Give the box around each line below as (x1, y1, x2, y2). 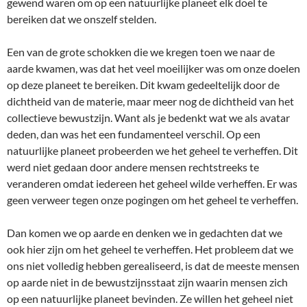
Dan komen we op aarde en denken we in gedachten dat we (7, 226, 282, 239)
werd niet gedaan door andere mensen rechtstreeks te (7, 160, 259, 173)
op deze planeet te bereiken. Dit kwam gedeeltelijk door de (7, 78, 280, 91)
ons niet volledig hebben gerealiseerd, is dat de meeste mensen (7, 259, 299, 272)
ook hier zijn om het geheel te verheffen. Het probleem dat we (7, 243, 293, 256)
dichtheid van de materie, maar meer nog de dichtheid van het (7, 95, 294, 108)
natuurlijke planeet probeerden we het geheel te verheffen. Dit (7, 144, 298, 157)
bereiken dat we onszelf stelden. (7, 12, 156, 25)
